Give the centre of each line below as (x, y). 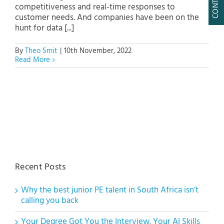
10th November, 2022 (98, 51)
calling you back (50, 200)
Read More (32, 60)
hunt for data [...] (44, 28)
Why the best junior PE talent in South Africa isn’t (110, 190)
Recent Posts (40, 167)
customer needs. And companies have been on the (107, 17)
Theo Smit (41, 51)
